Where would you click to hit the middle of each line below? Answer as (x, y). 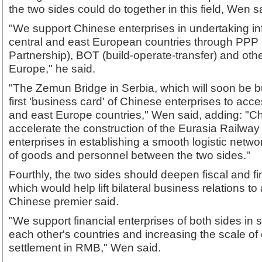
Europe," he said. (52, 68)
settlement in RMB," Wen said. (85, 247)
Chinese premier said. (64, 201)
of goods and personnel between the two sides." (130, 155)
